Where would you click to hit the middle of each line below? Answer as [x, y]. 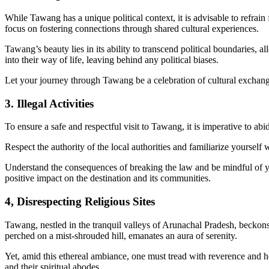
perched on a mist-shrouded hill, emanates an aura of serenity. [121, 235]
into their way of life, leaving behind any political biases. [112, 59]
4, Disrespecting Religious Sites [80, 201]
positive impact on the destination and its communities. [108, 178]
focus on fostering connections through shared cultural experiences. [132, 28]
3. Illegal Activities [49, 103]
